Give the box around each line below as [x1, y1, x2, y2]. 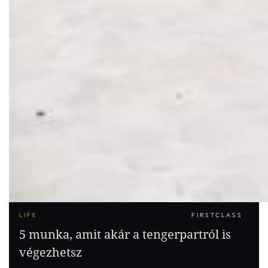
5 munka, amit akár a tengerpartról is [19, 226, 231, 242]
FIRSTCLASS [191, 210, 243, 220]
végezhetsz [19, 243, 82, 260]
